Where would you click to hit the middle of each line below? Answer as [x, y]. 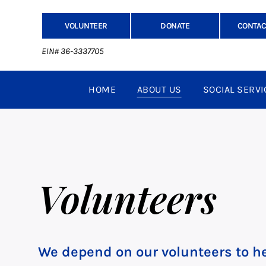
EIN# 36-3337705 [72, 51]
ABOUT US [159, 90]
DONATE [175, 26]
